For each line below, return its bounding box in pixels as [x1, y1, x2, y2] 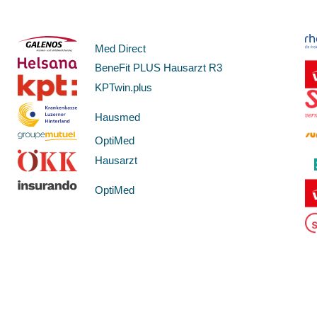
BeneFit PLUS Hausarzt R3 [95, 62, 223, 74]
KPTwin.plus [95, 81, 153, 93]
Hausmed [95, 110, 141, 123]
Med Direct [95, 42, 146, 54]
